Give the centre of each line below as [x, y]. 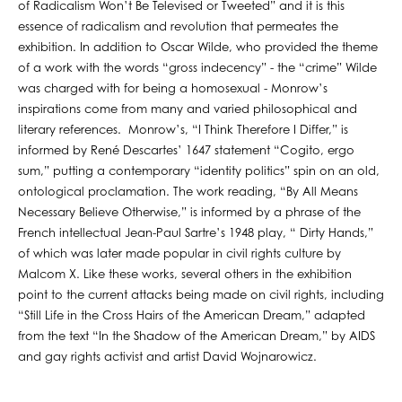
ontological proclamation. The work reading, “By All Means [188, 192]
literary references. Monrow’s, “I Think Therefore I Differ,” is [183, 130]
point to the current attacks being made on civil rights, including [201, 295]
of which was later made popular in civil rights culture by [179, 254]
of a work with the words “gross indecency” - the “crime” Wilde [197, 68]
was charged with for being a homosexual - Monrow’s [173, 89]
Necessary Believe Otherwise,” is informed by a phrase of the [189, 213]
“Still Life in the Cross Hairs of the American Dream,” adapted [192, 316]
